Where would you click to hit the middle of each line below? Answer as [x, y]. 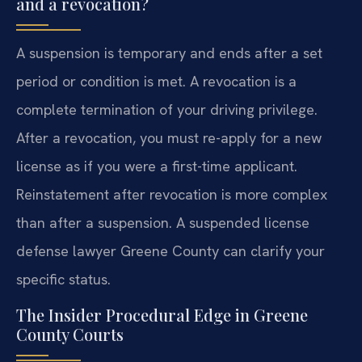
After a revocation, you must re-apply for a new [169, 138]
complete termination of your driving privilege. [167, 110]
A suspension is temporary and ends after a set [169, 53]
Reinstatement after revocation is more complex [172, 195]
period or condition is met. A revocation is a [156, 82]
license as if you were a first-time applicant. [157, 166]
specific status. [63, 280]
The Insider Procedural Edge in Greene [162, 314]
